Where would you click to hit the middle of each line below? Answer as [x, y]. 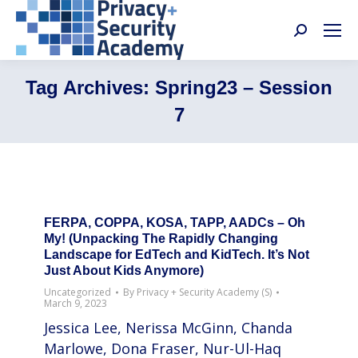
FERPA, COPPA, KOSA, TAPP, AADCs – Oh [175, 223]
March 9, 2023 [76, 303]
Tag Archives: [90, 88]
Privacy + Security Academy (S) [204, 292]
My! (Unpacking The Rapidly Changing [161, 239]
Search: [318, 33]
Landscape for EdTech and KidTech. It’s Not [177, 255]
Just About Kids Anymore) [124, 270]
